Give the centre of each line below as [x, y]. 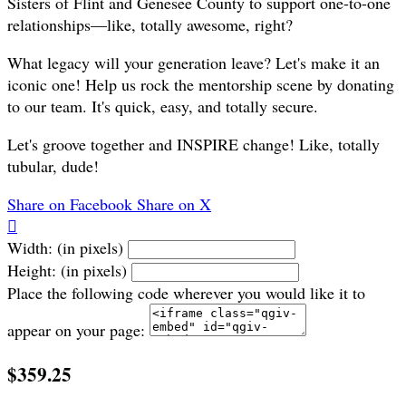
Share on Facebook [70, 204]
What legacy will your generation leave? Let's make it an [193, 63]
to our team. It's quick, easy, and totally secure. [163, 106]
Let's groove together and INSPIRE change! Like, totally [193, 145]
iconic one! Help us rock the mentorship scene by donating [201, 85]
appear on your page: [76, 330]
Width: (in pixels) [65, 248]
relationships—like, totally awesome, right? [150, 25]
